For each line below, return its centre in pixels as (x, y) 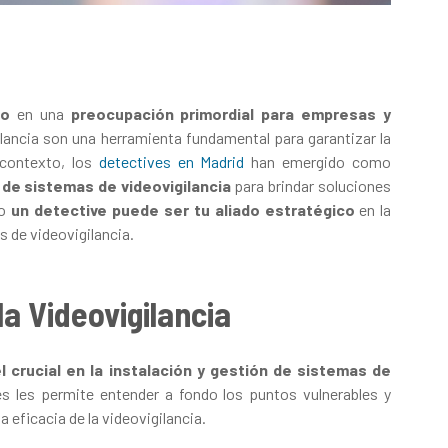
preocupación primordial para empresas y (231, 113)
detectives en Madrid (171, 161)
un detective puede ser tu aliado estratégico (183, 209)
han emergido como (318, 161)
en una (40, 113)
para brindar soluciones (310, 185)
